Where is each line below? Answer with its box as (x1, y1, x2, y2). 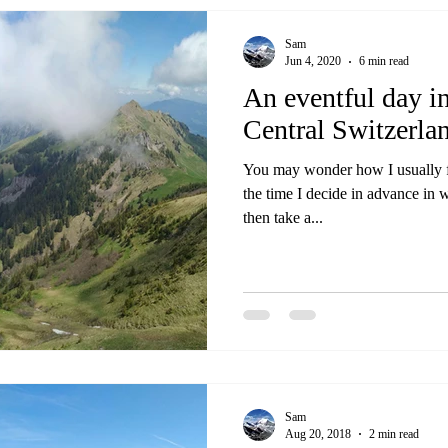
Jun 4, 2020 (285, 54, 341, 68)
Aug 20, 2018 (285, 426, 351, 441)
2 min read (369, 426, 419, 441)
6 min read (359, 54, 409, 68)
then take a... (243, 209, 323, 226)
